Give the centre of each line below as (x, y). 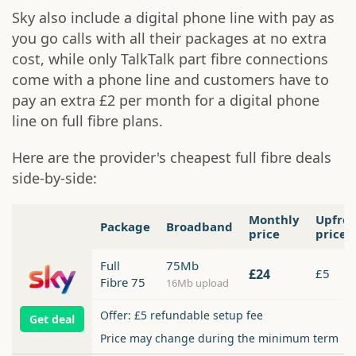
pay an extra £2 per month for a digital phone (166, 101)
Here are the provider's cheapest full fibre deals (172, 158)
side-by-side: (54, 178)
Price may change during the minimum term (219, 339)
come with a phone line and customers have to (170, 80)
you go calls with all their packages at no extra (169, 39)
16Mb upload (197, 283)
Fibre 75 (123, 282)
